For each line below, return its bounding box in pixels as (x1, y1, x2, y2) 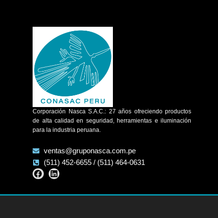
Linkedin (53, 166, 84, 177)
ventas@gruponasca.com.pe (43, 146, 136, 155)
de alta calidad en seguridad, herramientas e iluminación (33, 117, 192, 124)
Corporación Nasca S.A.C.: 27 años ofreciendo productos (33, 108, 192, 115)
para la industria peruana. (33, 126, 101, 133)
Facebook (37, 166, 74, 177)
